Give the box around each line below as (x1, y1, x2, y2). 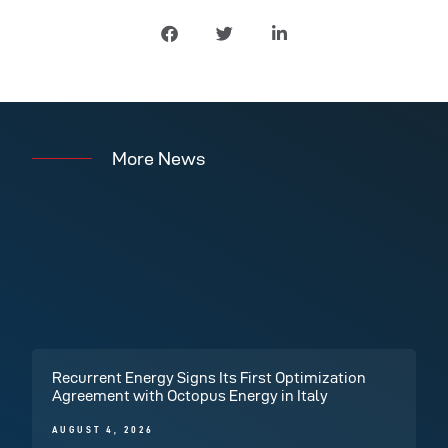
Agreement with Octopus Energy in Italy (52, 386, 329, 404)
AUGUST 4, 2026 (52, 425, 155, 435)
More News (112, 149, 206, 169)
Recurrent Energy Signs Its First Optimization (52, 368, 367, 386)
